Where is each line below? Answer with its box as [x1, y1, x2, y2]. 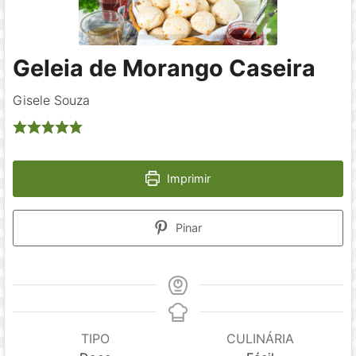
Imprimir [164, 171, 211, 185]
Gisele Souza [13, 91, 91, 108]
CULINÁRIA [226, 330, 295, 346]
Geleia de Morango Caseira [13, 53, 316, 82]
